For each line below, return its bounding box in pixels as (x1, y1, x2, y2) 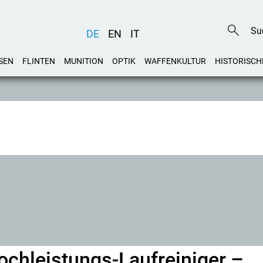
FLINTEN (22, 56, 55, 66)
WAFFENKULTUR (144, 56, 206, 66)
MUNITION (64, 56, 103, 66)
